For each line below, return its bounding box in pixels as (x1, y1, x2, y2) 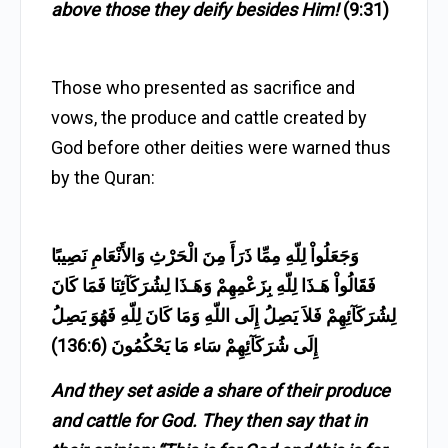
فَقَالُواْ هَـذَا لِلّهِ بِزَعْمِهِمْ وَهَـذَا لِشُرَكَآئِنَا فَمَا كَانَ (51, 275, 376, 296)
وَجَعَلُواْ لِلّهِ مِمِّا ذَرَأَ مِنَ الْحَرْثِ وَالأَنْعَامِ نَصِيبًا (51, 245, 359, 266)
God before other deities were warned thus (51, 137, 391, 158)
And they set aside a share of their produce (51, 380, 390, 401)
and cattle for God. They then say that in (51, 410, 367, 431)
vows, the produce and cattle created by (51, 107, 367, 128)
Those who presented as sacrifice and (51, 77, 355, 98)
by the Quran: (51, 167, 155, 188)
